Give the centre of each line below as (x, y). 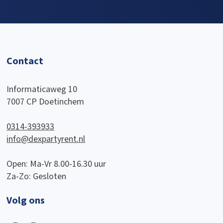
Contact (25, 61)
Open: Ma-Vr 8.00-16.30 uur (56, 164)
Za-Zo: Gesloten (37, 177)
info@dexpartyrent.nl (46, 139)
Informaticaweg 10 (42, 90)
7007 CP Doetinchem (46, 102)
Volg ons (26, 201)
